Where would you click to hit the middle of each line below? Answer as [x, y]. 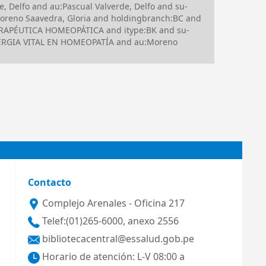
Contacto [49, 183]
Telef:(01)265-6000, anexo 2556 [109, 221]
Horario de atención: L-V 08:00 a [112, 257]
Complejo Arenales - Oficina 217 [112, 203]
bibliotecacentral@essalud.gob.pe [117, 239]
